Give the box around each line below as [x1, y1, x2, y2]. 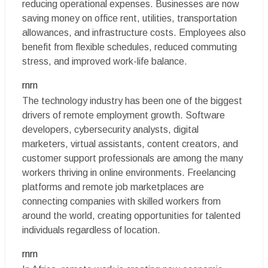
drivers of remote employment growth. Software [22, 110, 225, 120]
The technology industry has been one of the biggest [22, 96, 242, 106]
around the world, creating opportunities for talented [22, 211, 240, 221]
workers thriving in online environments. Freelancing [22, 167, 236, 178]
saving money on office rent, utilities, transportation [22, 13, 237, 23]
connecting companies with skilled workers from [22, 196, 221, 206]
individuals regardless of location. [22, 225, 160, 235]
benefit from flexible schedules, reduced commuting [22, 42, 237, 52]
